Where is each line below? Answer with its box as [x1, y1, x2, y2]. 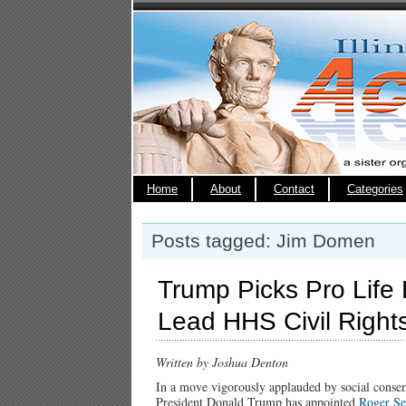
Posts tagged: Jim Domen [151, 230, 375, 251]
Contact [274, 182, 314, 196]
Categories [347, 182, 403, 196]
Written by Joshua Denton [156, 353, 288, 371]
